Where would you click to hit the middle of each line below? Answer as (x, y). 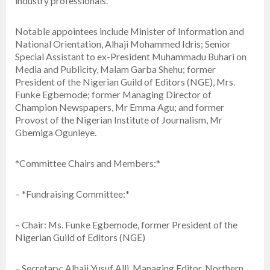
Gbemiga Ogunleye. (56, 133)
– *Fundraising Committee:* (72, 194)
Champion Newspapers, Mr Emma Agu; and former (120, 107)
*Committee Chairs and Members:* (88, 163)
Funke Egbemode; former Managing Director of (113, 95)
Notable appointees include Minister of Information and (130, 31)
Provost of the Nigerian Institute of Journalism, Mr (119, 120)
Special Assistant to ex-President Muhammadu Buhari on (131, 57)
